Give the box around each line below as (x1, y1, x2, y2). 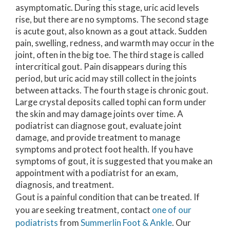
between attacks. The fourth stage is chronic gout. (15, 84, 208, 95)
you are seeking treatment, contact (15, 204, 152, 215)
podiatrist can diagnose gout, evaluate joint (15, 120, 182, 131)
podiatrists (15, 217, 58, 228)
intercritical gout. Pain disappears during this (15, 61, 187, 72)
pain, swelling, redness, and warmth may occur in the (15, 37, 214, 48)
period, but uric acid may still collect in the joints (15, 72, 197, 84)
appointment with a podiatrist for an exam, (15, 167, 178, 178)
